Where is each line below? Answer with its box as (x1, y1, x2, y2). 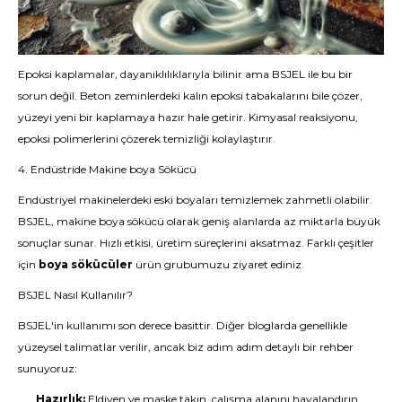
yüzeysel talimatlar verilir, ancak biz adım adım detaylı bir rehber (18, 339, 354, 354)
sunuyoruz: (18, 361, 77, 375)
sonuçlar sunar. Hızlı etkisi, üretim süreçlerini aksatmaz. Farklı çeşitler (18, 235, 374, 249)
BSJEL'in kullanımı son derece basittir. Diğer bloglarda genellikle (18, 318, 347, 332)
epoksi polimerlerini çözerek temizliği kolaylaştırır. (18, 131, 275, 145)
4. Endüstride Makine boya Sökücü (18, 162, 197, 176)
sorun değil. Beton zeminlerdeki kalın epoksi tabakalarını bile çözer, (18, 88, 363, 102)
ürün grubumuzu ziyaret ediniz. (133, 257, 304, 271)
